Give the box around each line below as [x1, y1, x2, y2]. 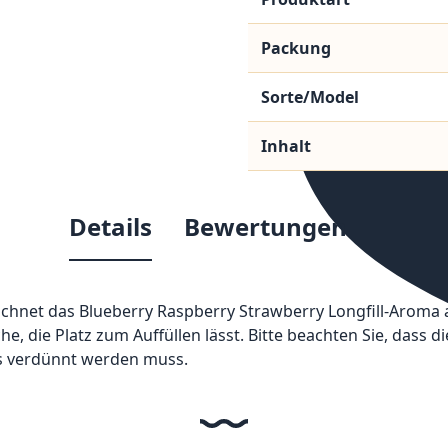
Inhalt [260, 135, 311, 158]
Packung [260, 37, 331, 60]
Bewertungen [184, 210, 347, 244]
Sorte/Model [260, 86, 359, 109]
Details [69, 210, 152, 244]
